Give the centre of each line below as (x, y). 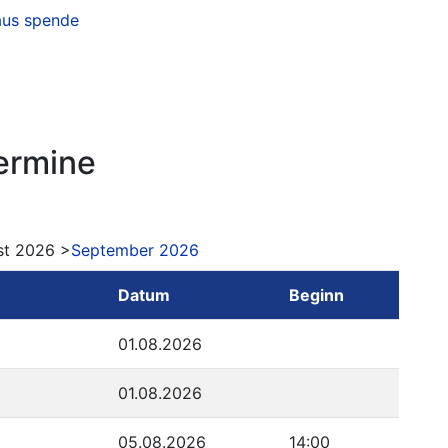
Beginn (316, 295)
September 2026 (134, 250)
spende (51, 20)
